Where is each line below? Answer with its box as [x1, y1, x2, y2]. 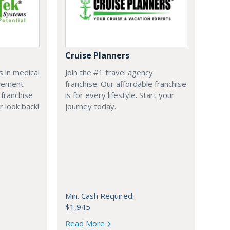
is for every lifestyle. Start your [65, 90, 175, 101]
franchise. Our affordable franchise [65, 79, 186, 89]
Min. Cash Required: [65, 190, 134, 201]
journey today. [65, 101, 116, 112]
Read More [65, 218, 107, 229]
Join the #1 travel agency [65, 67, 153, 78]
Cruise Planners [65, 50, 129, 62]
